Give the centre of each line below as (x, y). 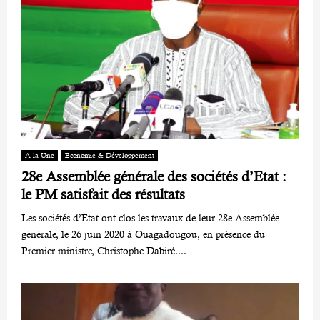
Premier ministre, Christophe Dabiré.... (104, 250)
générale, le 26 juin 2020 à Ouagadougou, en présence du (143, 234)
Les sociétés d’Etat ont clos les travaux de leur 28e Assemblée (150, 217)
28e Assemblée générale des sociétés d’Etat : (154, 176)
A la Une (40, 155)
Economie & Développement (110, 155)
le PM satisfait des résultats (103, 194)
